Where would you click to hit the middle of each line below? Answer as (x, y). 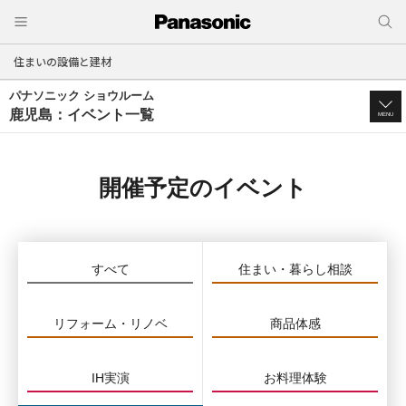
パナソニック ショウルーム (82, 96)
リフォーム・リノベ (110, 324)
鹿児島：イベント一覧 (82, 115)
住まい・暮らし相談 (295, 269)
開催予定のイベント (203, 188)
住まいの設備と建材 (63, 61)
